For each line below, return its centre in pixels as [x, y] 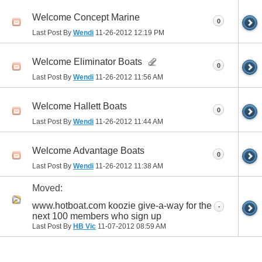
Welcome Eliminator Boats [87, 61]
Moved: [47, 188]
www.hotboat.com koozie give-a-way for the [122, 205]
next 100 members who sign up [97, 216]
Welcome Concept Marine [86, 17]
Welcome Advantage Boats [88, 150]
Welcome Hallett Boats [80, 106]
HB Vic [85, 226]
